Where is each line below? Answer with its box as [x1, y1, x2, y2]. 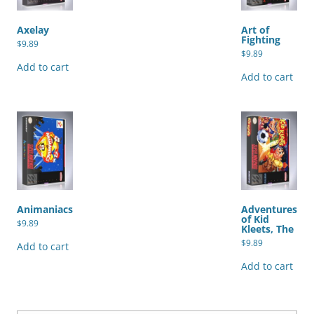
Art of [241, 23, 269, 36]
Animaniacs [17, 202, 73, 216]
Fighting [241, 33, 280, 46]
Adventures [241, 202, 297, 216]
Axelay [17, 23, 49, 36]
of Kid [241, 212, 269, 226]
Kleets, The [241, 221, 294, 235]
